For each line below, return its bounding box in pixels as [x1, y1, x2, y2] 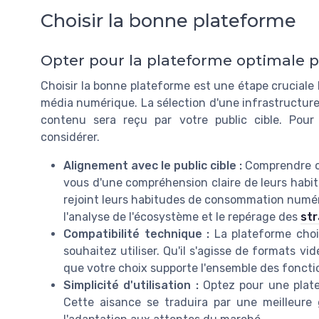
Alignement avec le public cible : [63, 158, 243, 172]
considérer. [41, 130, 100, 144]
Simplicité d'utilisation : [63, 278, 199, 292]
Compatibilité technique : [63, 226, 210, 241]
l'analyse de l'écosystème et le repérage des [63, 209, 300, 224]
